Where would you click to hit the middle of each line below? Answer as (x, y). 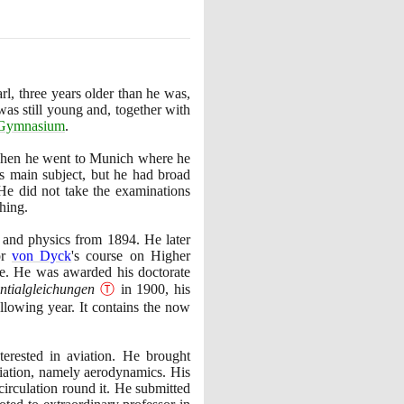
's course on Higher (131, 255)
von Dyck (41, 255)
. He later (163, 239)
